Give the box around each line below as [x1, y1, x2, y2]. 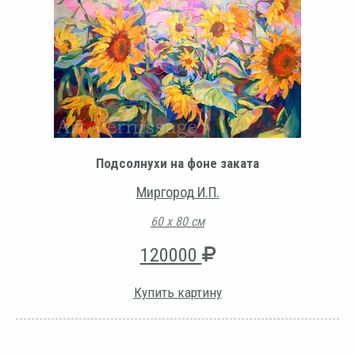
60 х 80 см [151, 213, 204, 229]
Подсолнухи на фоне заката [96, 155, 259, 171]
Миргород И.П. [136, 183, 219, 200]
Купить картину [133, 284, 222, 300]
